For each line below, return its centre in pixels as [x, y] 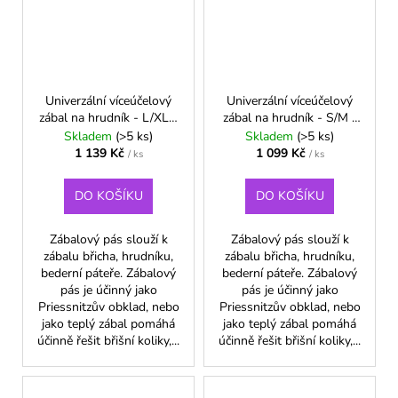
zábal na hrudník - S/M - [290, 117]
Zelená [108, 134]
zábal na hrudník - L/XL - [108, 117]
